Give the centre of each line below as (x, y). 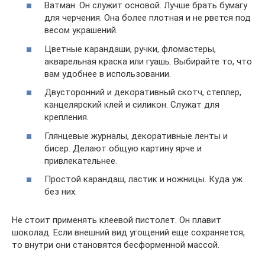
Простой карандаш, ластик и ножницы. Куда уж (143, 180)
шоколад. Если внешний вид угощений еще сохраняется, (128, 233)
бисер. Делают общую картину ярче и (123, 148)
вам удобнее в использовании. (108, 74)
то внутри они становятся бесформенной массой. (116, 245)
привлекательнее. (81, 161)
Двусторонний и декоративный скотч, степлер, (143, 93)
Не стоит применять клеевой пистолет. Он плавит (117, 220)
